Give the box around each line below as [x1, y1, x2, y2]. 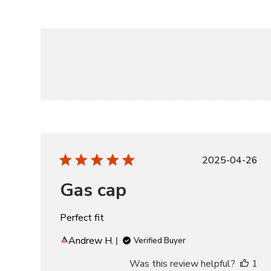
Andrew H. [68, 234, 114, 247]
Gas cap [60, 178, 127, 203]
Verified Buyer [134, 235, 186, 246]
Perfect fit [60, 211, 105, 224]
